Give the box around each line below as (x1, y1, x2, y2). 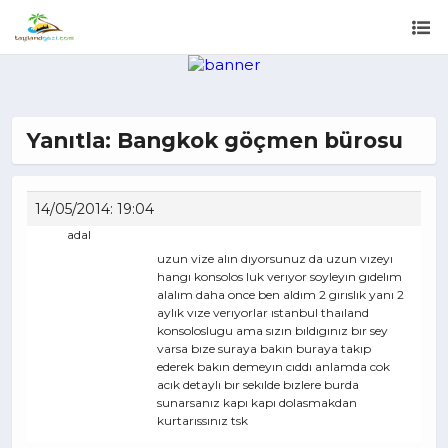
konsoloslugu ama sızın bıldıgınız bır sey (157, 323, 388, 338)
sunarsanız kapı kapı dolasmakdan (157, 395, 357, 410)
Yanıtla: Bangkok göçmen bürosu (27, 127, 403, 153)
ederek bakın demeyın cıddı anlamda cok (157, 359, 390, 374)
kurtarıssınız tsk (157, 413, 248, 428)
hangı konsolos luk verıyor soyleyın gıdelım (157, 269, 402, 284)
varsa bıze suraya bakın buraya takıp (157, 341, 371, 356)
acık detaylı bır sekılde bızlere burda (157, 377, 359, 392)
